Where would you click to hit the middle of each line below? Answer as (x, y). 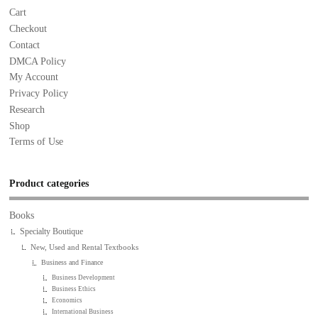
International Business (83, 311)
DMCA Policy (38, 61)
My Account (34, 77)
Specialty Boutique (52, 232)
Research (27, 109)
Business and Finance (72, 262)
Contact (25, 45)
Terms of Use (37, 142)
